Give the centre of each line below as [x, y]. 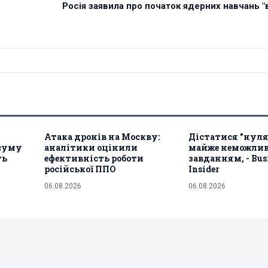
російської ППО [80, 169]
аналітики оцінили [91, 148]
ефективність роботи [94, 159]
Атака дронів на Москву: [102, 137]
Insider [204, 169]
